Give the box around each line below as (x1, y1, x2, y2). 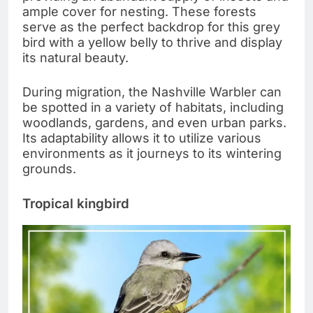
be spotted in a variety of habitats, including (22, 100, 284, 115)
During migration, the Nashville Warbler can (22, 85, 282, 100)
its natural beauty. (22, 50, 129, 66)
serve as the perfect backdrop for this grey (22, 20, 280, 35)
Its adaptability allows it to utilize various (22, 131, 261, 146)
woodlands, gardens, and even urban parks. (22, 115, 286, 131)
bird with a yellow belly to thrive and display (22, 35, 282, 50)
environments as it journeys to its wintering (22, 146, 282, 161)
